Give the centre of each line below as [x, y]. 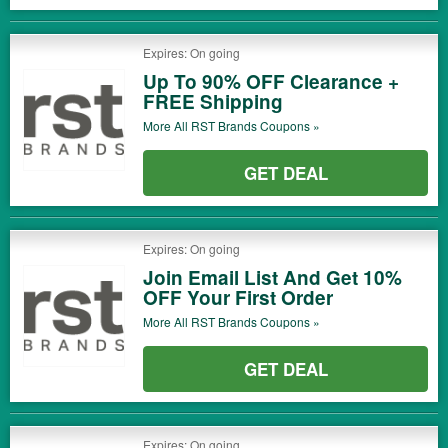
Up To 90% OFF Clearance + [271, 81]
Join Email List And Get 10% [272, 277]
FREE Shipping [213, 101]
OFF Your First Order [238, 297]
